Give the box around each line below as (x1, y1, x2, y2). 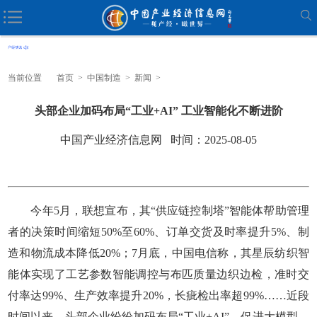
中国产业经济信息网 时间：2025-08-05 (60, 133, 257, 146)
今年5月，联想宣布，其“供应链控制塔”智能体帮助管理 (8, 204, 309, 217)
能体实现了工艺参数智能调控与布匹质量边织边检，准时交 (8, 267, 309, 280)
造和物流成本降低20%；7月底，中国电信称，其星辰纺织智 (8, 246, 309, 259)
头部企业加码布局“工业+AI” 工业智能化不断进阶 (34, 104, 283, 117)
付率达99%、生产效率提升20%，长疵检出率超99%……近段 (8, 289, 309, 301)
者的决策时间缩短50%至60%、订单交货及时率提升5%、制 (8, 225, 309, 238)
